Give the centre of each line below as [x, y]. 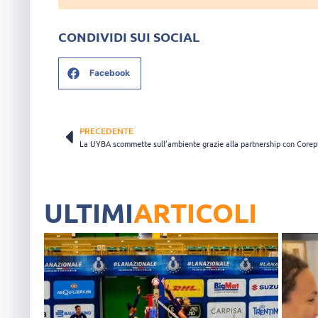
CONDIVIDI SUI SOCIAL [129, 36]
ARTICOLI [195, 212]
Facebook [110, 73]
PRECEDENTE [106, 131]
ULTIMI [89, 212]
